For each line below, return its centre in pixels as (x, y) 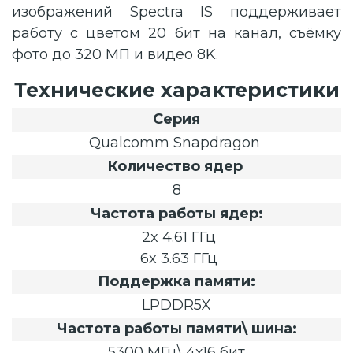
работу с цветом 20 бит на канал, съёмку (176, 33)
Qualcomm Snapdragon (176, 143)
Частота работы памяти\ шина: (176, 329)
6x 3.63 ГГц (176, 258)
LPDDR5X (176, 305)
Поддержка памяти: (176, 281)
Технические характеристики (176, 90)
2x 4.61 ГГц (176, 237)
